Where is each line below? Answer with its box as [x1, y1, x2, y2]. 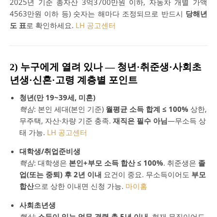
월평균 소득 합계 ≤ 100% [106, 104, 188, 114]
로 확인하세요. [26, 20, 76, 30]
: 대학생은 [34, 157, 69, 168]
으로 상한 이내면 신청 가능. [34, 181, 125, 191]
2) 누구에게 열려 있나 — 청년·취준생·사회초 [10, 61, 201, 72]
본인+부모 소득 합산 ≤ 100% [69, 157, 163, 168]
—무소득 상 [168, 115, 206, 125]
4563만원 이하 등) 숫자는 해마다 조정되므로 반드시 [10, 8, 186, 18]
